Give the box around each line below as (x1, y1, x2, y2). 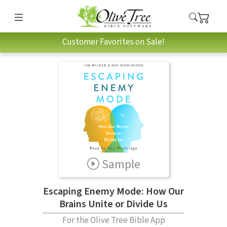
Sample (101, 155, 140, 173)
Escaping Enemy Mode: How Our (43, 184, 184, 199)
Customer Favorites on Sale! (62, 36, 165, 49)
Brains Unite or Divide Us (59, 197, 168, 211)
